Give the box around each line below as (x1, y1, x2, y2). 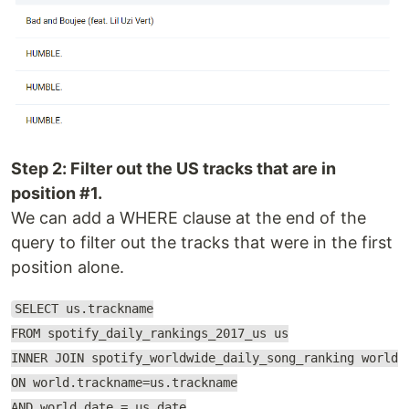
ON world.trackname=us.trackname (11, 375, 237, 391)
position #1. (11, 183, 102, 203)
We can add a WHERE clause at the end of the (11, 207, 366, 227)
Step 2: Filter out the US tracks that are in (11, 158, 336, 178)
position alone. (11, 257, 124, 277)
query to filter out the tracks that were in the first (11, 232, 393, 252)
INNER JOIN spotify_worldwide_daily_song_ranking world (11, 351, 398, 366)
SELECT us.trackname (14, 301, 153, 317)
